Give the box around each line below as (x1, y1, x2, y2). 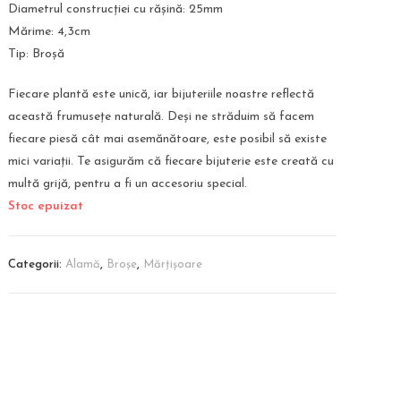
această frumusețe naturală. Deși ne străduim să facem (8, 110, 315, 124)
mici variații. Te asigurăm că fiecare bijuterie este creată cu (8, 155, 335, 168)
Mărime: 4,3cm (8, 25, 91, 38)
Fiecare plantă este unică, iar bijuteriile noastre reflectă (8, 88, 315, 101)
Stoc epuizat (8, 200, 84, 213)
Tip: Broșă (8, 47, 65, 61)
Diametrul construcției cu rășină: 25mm (8, 3, 224, 16)
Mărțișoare (143, 259, 203, 270)
